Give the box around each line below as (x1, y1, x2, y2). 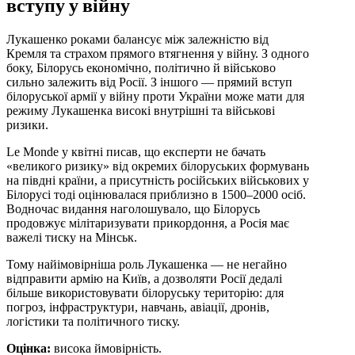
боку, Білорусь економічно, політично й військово (6, 60, 276, 74)
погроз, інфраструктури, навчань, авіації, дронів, (6, 300, 269, 314)
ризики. (6, 117, 48, 132)
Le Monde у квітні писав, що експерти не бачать (6, 144, 265, 158)
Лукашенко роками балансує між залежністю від (6, 32, 269, 46)
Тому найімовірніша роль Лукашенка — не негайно (6, 257, 287, 271)
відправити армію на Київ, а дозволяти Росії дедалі (6, 271, 282, 285)
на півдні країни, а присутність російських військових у (6, 173, 309, 187)
